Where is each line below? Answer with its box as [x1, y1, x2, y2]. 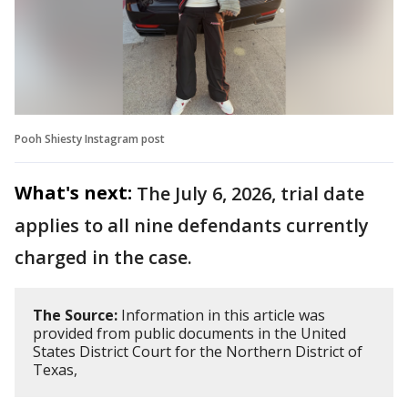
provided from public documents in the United [33, 322, 346, 343]
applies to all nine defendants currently [15, 212, 369, 238]
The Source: [33, 304, 117, 325]
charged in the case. [15, 244, 192, 270]
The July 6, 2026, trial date [137, 180, 364, 206]
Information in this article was [117, 304, 325, 325]
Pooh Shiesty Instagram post [15, 130, 165, 147]
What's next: [15, 179, 132, 205]
